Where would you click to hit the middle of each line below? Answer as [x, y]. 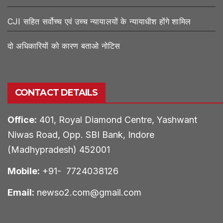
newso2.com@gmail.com [88, 192]
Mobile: [24, 171]
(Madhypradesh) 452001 [59, 150]
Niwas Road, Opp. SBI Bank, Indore [81, 135]
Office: [22, 120]
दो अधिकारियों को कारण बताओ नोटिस [64, 46]
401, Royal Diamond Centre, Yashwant [117, 120]
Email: [21, 192]
